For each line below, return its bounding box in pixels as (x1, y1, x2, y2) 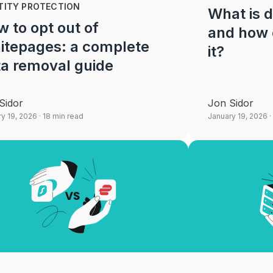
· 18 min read (37, 112, 83, 121)
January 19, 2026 (208, 112, 268, 121)
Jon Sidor (208, 97, 254, 109)
